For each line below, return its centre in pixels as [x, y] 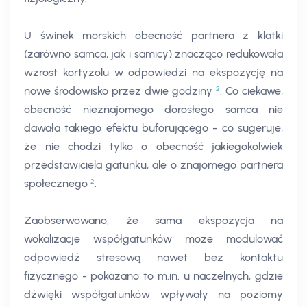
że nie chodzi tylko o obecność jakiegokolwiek [153, 147]
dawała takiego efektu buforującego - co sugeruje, [153, 128]
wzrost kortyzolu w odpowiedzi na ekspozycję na [153, 73]
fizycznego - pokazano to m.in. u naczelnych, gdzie [153, 276]
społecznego [57, 184]
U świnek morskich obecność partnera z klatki [153, 36]
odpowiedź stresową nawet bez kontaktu [153, 258]
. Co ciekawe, [251, 91]
